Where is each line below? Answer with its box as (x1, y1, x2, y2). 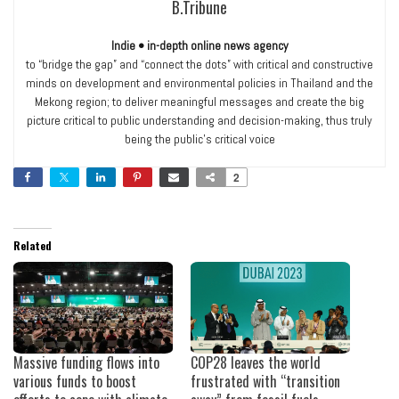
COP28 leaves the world (191, 351, 321, 373)
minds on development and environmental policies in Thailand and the (26, 75, 373, 92)
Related (13, 238, 52, 254)
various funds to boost (13, 370, 136, 392)
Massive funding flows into (13, 351, 159, 373)
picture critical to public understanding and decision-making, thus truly (27, 112, 372, 129)
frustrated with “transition (191, 370, 340, 392)
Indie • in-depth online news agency (110, 37, 289, 54)
